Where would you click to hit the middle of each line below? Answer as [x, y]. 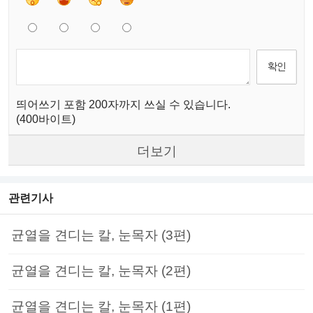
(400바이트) [46, 119]
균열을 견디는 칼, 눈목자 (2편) [101, 270]
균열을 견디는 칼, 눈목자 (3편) [101, 235]
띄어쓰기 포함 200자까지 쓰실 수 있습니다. [123, 104]
